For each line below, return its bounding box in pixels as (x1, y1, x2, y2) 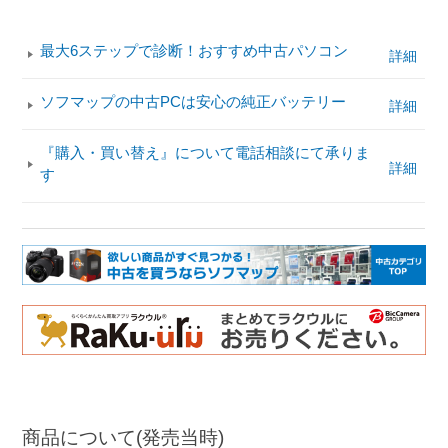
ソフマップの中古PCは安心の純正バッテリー (40, 92, 347, 110)
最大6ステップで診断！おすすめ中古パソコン (40, 42, 349, 60)
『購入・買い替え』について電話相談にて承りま (40, 143, 371, 161)
